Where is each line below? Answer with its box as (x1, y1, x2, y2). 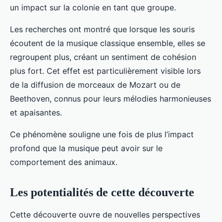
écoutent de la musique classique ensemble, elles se (10, 38, 205, 49)
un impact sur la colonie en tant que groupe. (10, 2, 176, 13)
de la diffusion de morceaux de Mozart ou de (10, 80, 180, 90)
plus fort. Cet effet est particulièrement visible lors (10, 66, 201, 76)
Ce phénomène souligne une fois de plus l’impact (10, 129, 194, 140)
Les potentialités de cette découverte (10, 186, 194, 199)
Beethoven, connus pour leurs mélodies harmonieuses (10, 94, 211, 104)
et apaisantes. (10, 108, 62, 118)
